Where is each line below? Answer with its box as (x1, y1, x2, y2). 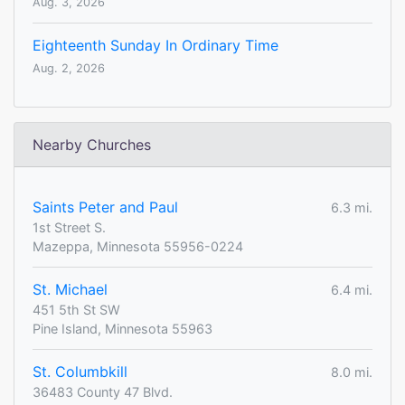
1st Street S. (33, 220, 106, 236)
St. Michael (33, 280, 108, 299)
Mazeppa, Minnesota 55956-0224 (33, 239, 243, 255)
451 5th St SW (33, 302, 120, 318)
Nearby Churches (33, 136, 151, 155)
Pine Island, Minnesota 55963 (33, 321, 212, 337)
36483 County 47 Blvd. (33, 384, 173, 400)
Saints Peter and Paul (33, 198, 178, 217)
